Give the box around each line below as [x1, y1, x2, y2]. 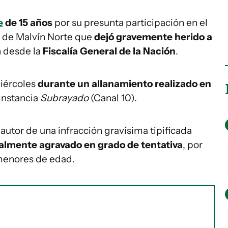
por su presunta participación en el [52, 17, 208, 28]
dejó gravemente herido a [94, 31, 212, 43]
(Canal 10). [91, 92, 137, 104]
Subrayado [40, 92, 91, 104]
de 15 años [3, 17, 52, 28]
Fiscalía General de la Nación [43, 45, 176, 57]
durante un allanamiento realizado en [38, 78, 211, 90]
